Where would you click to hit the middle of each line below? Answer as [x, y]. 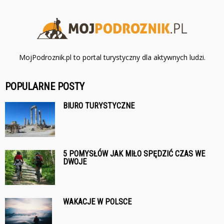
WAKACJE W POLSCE [97, 202]
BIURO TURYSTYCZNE [99, 106]
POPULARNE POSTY [45, 86]
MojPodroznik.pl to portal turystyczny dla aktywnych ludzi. [112, 57]
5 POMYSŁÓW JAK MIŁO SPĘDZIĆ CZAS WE [134, 154]
